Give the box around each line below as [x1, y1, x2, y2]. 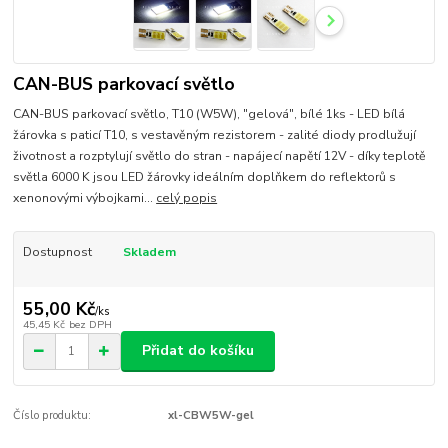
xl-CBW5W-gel [167, 407, 254, 423]
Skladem [122, 244, 176, 261]
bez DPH [68, 316, 112, 332]
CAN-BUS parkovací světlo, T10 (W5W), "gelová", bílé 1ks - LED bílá [13, 106, 406, 123]
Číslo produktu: [13, 407, 92, 423]
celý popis [156, 190, 218, 207]
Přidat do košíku [142, 341, 254, 361]
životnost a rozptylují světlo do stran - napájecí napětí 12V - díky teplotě [13, 148, 427, 165]
